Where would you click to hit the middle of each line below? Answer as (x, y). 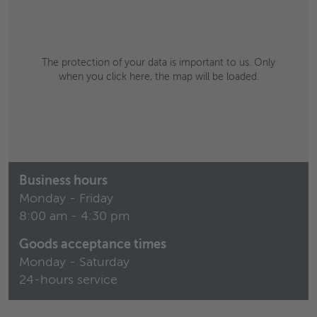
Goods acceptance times (93, 245)
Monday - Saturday (74, 263)
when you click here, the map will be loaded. (158, 77)
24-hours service (68, 280)
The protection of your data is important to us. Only (158, 63)
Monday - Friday (66, 199)
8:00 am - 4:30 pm (74, 217)
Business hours (63, 181)
